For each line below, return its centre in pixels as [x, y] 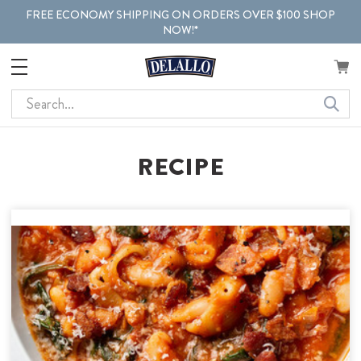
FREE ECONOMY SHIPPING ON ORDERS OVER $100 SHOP [180, 14]
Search [30, 100]
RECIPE [180, 166]
